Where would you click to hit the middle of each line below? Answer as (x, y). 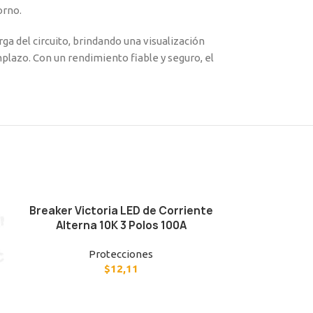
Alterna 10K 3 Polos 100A (121, 225)
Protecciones (121, 254)
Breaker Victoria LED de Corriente (121, 210)
